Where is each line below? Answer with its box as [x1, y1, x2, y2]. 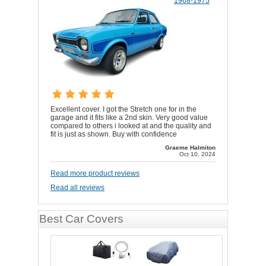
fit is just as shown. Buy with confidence [50, 130, 177, 139]
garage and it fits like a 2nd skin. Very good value [50, 113, 208, 122]
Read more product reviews [50, 169, 140, 178]
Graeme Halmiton [165, 144, 216, 151]
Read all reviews [50, 183, 104, 192]
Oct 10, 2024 [179, 151, 216, 158]
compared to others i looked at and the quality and [50, 122, 211, 131]
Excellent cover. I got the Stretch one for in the [50, 105, 197, 114]
